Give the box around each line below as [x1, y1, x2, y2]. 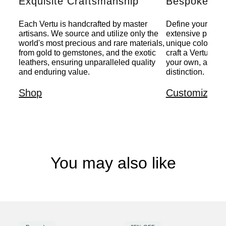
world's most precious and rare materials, [19, 39, 165, 48]
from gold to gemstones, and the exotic [19, 48, 156, 58]
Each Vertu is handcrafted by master [19, 20, 148, 29]
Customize [165, 87, 213, 99]
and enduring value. [19, 68, 90, 77]
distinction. [165, 68, 204, 77]
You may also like [50, 154, 176, 173]
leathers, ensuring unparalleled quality [19, 58, 156, 67]
